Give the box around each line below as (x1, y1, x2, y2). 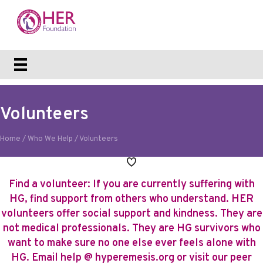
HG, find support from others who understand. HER (9, 193, 254, 207)
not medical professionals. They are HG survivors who (2, 222, 261, 236)
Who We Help (28, 134, 73, 144)
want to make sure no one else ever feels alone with (7, 237, 256, 251)
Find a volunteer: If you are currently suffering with (8, 178, 255, 192)
